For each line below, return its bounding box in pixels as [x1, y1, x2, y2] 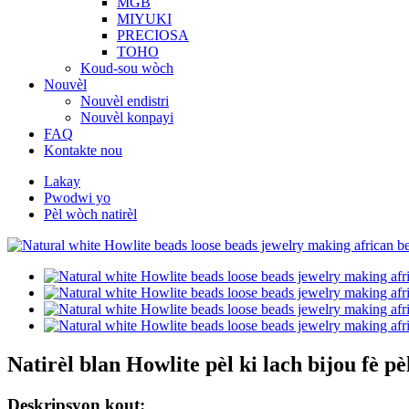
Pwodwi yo [44, 190, 110, 205]
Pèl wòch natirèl [44, 206, 137, 222]
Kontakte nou [44, 142, 122, 158]
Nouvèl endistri [80, 93, 169, 109]
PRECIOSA [117, 27, 189, 43]
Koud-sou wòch [80, 60, 173, 76]
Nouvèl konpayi [80, 110, 173, 125]
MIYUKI [117, 11, 172, 26]
